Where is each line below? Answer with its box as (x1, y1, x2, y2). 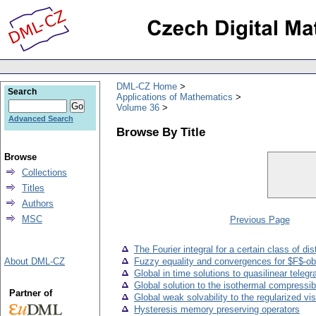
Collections (22, 167, 67, 178)
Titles (22, 183, 44, 193)
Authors (22, 198, 54, 209)
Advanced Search (8, 114, 73, 123)
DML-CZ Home (116, 80, 177, 92)
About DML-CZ (4, 256, 65, 267)
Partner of (8, 288, 52, 298)
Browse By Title (116, 124, 205, 139)
